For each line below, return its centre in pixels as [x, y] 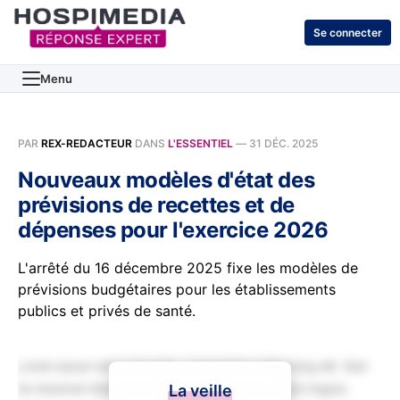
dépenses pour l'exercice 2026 [173, 230]
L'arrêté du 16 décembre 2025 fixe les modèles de [188, 268]
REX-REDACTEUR [87, 143]
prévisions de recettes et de [156, 205]
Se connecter [348, 32]
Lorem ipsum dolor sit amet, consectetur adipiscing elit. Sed [192, 366]
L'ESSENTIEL [200, 143]
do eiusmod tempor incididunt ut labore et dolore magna [182, 388]
